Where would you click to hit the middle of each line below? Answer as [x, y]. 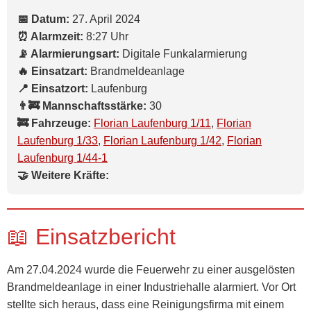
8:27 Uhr [106, 36]
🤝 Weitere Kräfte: [63, 175]
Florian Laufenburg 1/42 [162, 141]
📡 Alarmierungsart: [68, 54]
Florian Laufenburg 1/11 [152, 123]
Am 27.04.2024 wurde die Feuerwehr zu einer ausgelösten [151, 270]
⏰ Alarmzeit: [50, 36]
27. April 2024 [105, 19]
